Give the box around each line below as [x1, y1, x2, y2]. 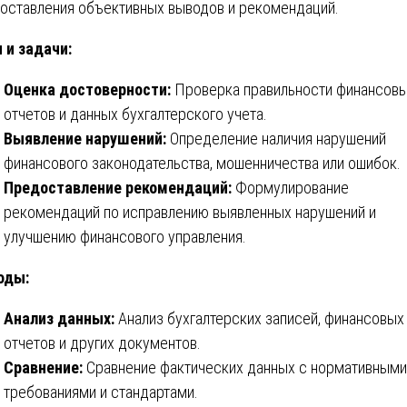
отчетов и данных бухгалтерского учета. [4, 104, 267, 124]
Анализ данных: [4, 308, 114, 328]
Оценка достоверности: [4, 79, 171, 99]
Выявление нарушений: [4, 128, 166, 148]
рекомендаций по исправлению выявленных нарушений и [4, 202, 376, 222]
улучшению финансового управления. [4, 226, 246, 246]
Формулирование [232, 177, 349, 197]
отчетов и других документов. [4, 333, 201, 352]
